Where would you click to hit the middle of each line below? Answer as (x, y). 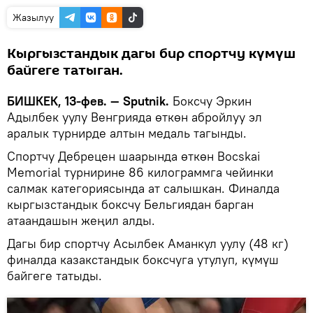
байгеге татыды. (54, 275)
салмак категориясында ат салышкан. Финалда (143, 188)
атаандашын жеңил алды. (81, 220)
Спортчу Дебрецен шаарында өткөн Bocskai (134, 156)
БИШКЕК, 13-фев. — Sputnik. (90, 101)
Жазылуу (33, 17)
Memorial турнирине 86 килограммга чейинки (140, 172)
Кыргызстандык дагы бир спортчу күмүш (151, 53)
